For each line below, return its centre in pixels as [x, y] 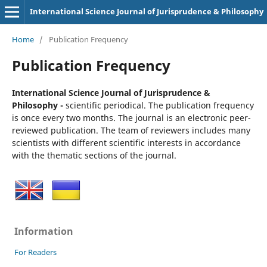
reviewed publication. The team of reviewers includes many [131, 130]
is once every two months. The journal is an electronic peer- [131, 117]
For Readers [35, 252]
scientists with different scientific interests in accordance [126, 142]
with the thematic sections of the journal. [94, 155]
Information [44, 231]
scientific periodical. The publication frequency [159, 105]
